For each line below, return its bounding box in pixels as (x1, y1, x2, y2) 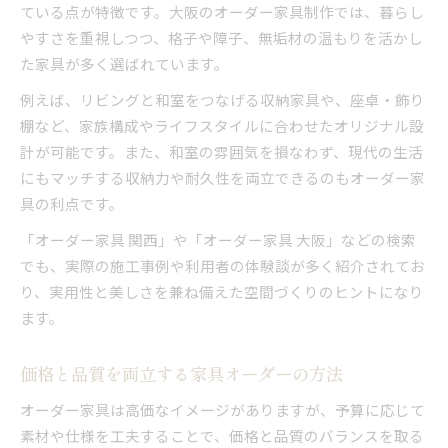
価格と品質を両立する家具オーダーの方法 (20, 360, 343, 386)
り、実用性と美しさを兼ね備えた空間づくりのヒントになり (20, 280, 424, 302)
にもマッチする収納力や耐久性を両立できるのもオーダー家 (20, 166, 425, 188)
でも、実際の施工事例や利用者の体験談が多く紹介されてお (20, 254, 425, 276)
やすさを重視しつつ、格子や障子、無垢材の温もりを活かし (20, 26, 423, 48)
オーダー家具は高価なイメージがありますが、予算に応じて (20, 398, 425, 420)
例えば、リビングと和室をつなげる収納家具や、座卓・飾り (20, 88, 425, 110)
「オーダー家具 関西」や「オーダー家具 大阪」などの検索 (20, 228, 416, 250)
